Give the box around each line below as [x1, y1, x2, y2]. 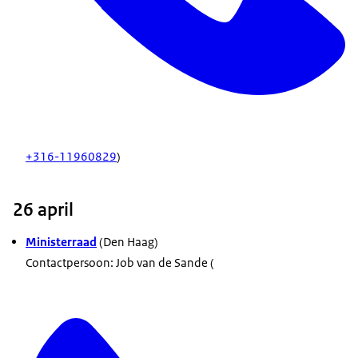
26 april [13, 197, 74, 221]
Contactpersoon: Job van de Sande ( [26, 254, 214, 270]
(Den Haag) [99, 233, 158, 249]
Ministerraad [26, 233, 97, 249]
